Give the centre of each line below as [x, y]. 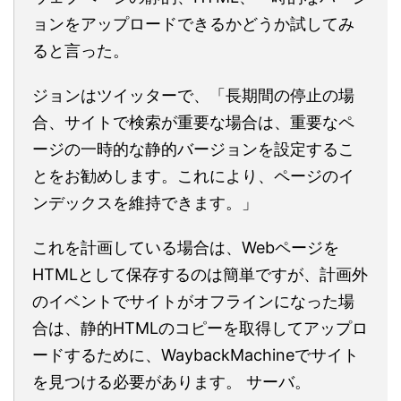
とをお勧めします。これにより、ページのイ [193, 176]
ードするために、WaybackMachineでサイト [196, 355]
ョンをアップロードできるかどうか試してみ [193, 24]
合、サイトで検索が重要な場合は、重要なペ [193, 122]
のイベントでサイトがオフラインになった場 [193, 301]
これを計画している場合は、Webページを [186, 247]
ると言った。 [81, 51]
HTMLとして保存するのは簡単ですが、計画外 [200, 274]
